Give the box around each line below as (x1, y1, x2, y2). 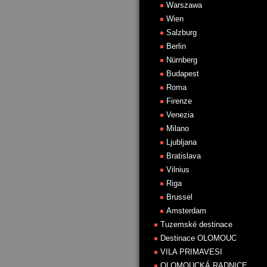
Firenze (166, 97, 192, 105)
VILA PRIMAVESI (160, 247, 222, 256)
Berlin (166, 42, 186, 51)
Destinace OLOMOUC (160, 234, 237, 243)
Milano (166, 124, 189, 133)
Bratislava (166, 151, 201, 160)
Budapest (166, 69, 199, 78)
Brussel (166, 193, 193, 201)
